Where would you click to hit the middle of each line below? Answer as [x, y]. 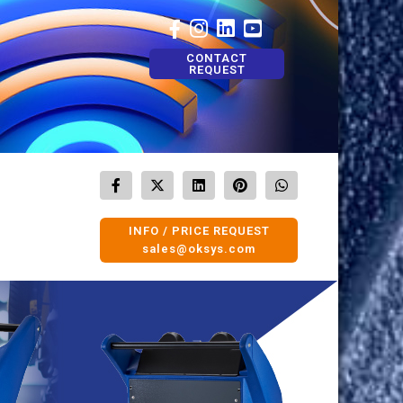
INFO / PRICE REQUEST [199, 231]
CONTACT [217, 58]
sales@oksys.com [199, 249]
